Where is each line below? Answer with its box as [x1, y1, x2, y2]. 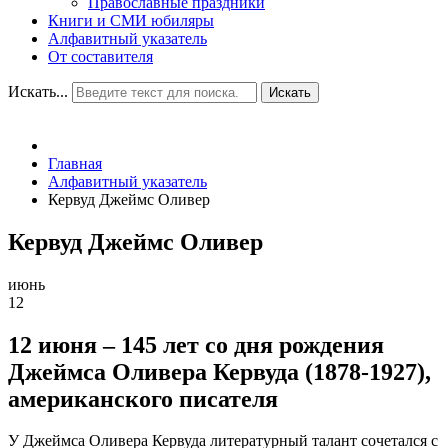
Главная [48, 154, 102, 172]
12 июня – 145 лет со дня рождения [8, 331, 384, 358]
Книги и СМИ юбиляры [48, 11, 214, 29]
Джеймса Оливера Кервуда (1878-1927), [8, 358, 431, 385]
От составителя [48, 47, 153, 65]
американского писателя [8, 385, 278, 412]
